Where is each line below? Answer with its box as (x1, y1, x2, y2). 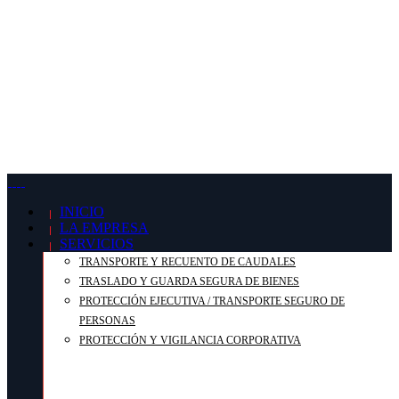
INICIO (60, 204, 104, 220)
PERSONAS (79, 314, 135, 328)
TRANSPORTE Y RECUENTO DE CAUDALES (79, 256, 296, 269)
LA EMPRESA (60, 220, 149, 236)
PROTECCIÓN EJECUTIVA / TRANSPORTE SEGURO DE (79, 295, 345, 308)
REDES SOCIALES (7, 9, 159, 29)
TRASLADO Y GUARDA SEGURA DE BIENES (79, 275, 299, 289)
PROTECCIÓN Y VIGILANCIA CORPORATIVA (79, 334, 301, 347)
